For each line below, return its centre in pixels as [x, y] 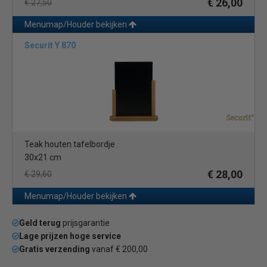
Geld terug [40, 223]
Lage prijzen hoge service [70, 236]
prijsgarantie [85, 223]
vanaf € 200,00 [119, 249]
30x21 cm [43, 157]
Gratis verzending [55, 249]
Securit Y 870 [50, 45]
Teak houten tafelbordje [70, 144]
